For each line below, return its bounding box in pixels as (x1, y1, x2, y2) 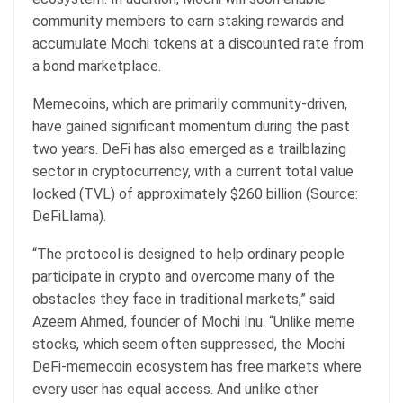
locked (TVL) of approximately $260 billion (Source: (32, 184, 358, 202)
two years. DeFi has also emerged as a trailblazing (32, 139, 346, 157)
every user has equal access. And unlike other (32, 380, 318, 398)
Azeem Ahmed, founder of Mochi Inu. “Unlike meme (32, 312, 354, 330)
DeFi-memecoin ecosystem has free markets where (32, 357, 362, 375)
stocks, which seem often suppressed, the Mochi (32, 335, 345, 353)
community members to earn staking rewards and (32, 12, 344, 30)
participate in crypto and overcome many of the (32, 267, 335, 285)
